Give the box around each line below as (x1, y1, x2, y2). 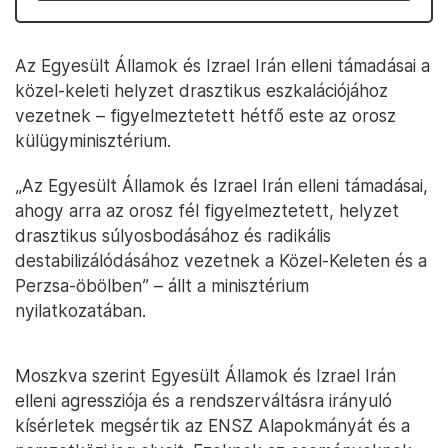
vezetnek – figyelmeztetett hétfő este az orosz (15, 105, 396, 126)
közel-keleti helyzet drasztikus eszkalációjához (15, 80, 388, 101)
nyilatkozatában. (15, 300, 146, 321)
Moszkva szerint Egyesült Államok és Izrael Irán (15, 365, 396, 386)
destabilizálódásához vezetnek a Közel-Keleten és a (15, 250, 427, 271)
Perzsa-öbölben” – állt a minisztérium (15, 275, 309, 296)
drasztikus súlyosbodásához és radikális (15, 225, 331, 246)
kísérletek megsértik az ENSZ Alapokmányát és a (15, 415, 410, 436)
